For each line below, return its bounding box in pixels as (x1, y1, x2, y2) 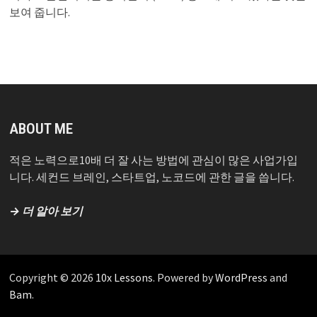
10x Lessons (96, 270, 154, 285)
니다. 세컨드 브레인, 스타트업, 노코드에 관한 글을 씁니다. (9, 170, 295, 185)
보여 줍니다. (9, 5, 71, 20)
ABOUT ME (9, 120, 74, 138)
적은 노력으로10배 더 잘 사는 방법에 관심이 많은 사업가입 (9, 153, 299, 168)
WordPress (215, 270, 268, 285)
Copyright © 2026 (9, 270, 96, 285)
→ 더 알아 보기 (9, 204, 83, 219)
